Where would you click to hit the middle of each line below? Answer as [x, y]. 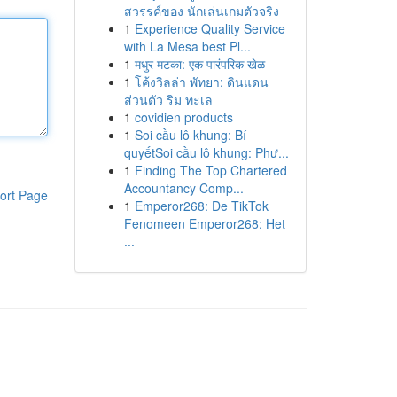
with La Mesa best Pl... [187, 46]
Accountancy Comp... [183, 188]
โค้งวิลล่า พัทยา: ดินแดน [201, 82]
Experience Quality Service [210, 28]
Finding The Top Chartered [210, 170]
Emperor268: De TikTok [201, 206]
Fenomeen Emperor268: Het [204, 223]
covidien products [183, 117]
